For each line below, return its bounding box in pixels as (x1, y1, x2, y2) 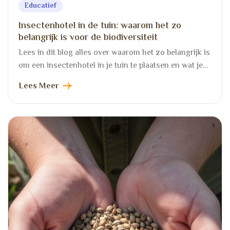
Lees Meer (18, 80, 59, 93)
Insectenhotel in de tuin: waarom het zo (18, 19, 181, 33)
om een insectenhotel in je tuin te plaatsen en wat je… (18, 60, 208, 72)
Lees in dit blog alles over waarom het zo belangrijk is (18, 47, 210, 60)
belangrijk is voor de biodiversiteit (18, 31, 158, 45)
